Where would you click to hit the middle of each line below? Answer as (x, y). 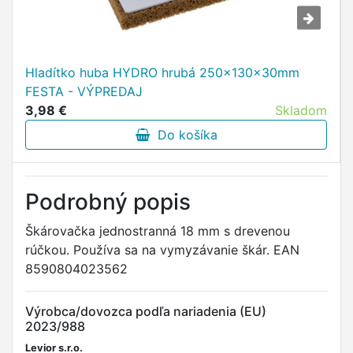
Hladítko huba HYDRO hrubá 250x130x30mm (162, 72)
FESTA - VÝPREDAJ (84, 91)
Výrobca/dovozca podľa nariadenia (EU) (146, 311)
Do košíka (183, 135)
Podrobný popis (108, 202)
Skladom (301, 110)
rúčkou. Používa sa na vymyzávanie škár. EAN (162, 250)
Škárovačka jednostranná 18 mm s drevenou (158, 231)
